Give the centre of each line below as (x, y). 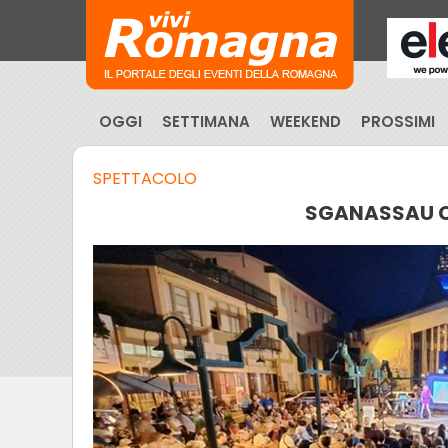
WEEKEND (305, 121)
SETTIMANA (206, 121)
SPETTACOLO (145, 178)
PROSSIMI (398, 121)
